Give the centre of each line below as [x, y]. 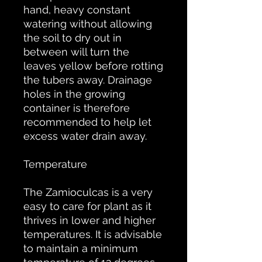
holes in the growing [74, 94]
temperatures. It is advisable [93, 235]
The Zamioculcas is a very [88, 192]
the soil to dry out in [73, 38]
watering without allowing [88, 24]
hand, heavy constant [77, 10]
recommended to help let [87, 122]
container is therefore [77, 108]
